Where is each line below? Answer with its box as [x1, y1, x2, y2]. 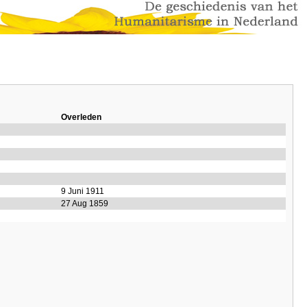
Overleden [61, 112, 101, 122]
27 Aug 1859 [61, 199, 108, 208]
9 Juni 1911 [61, 186, 104, 196]
